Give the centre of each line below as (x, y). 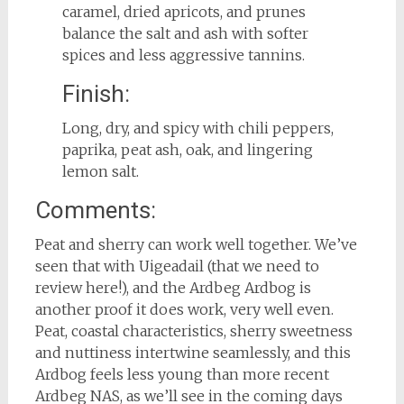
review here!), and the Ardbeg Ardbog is (173, 287)
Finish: (96, 93)
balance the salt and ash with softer (185, 33)
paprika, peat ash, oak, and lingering (187, 149)
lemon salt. (102, 171)
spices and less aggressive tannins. (183, 55)
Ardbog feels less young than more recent (182, 374)
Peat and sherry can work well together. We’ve (196, 244)
